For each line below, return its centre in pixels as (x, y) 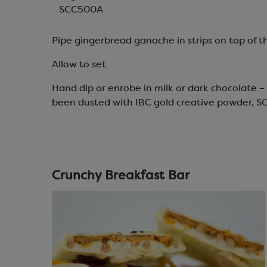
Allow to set (79, 65)
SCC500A (81, 10)
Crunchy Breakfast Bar (121, 176)
